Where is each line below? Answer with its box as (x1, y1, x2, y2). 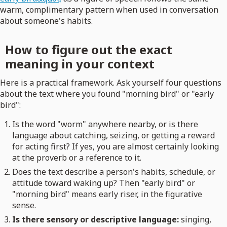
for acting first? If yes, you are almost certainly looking (12, 141, 219, 153)
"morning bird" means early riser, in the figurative (12, 188, 202, 200)
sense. (12, 200, 36, 211)
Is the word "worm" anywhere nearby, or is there (12, 119, 198, 130)
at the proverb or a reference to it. (12, 152, 141, 164)
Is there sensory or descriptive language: (12, 214, 179, 225)
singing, (181, 214, 211, 225)
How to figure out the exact (5, 41, 172, 58)
